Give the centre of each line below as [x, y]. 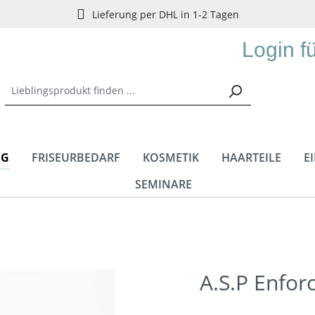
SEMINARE [163, 184]
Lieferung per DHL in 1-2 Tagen [165, 14]
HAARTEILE [251, 157]
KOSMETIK [171, 157]
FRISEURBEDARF [76, 157]
